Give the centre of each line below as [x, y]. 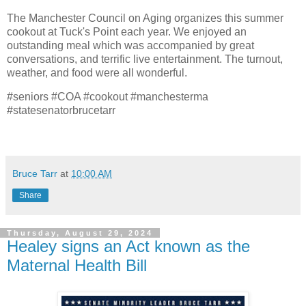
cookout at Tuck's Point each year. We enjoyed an [127, 31]
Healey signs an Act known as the [128, 247]
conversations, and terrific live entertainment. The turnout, [145, 59]
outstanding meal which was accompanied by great [130, 45]
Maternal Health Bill [77, 266]
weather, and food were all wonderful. [97, 72]
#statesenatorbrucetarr [61, 111]
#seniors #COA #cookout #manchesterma [108, 97]
